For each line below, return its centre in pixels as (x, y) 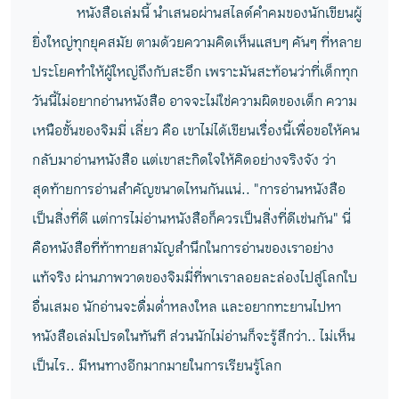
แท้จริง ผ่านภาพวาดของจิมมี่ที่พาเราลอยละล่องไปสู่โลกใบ (195, 278)
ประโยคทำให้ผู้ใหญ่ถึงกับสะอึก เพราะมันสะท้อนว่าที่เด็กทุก (195, 72)
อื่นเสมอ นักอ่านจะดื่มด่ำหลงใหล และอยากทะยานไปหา (187, 307)
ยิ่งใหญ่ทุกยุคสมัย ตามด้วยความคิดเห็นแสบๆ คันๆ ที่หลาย (197, 43)
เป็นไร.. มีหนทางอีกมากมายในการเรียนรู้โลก (157, 366)
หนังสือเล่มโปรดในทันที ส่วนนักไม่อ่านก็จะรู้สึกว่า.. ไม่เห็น (194, 337)
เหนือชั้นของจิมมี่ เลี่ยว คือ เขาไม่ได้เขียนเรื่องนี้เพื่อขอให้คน (196, 131)
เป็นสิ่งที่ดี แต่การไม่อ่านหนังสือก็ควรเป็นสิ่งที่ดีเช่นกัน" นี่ (191, 219)
